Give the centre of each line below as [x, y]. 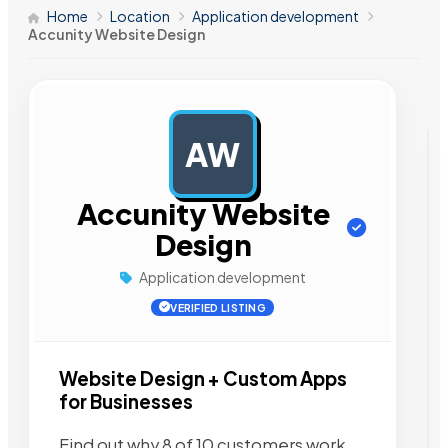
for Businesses [126, 401]
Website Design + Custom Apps [203, 378]
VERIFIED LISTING [218, 307]
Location [140, 15]
